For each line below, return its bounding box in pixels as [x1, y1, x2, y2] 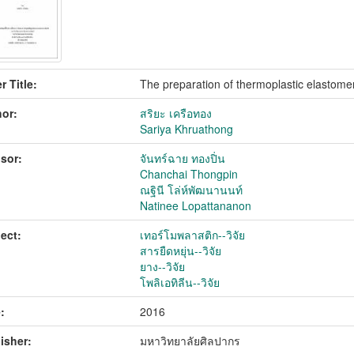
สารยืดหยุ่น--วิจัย [140, 243, 222, 258]
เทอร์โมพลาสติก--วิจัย [140, 227, 246, 243]
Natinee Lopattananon [140, 198, 252, 213]
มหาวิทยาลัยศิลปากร [140, 333, 241, 348]
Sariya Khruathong [140, 121, 234, 137]
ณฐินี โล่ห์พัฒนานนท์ [140, 182, 243, 198]
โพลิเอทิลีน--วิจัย [140, 274, 220, 290]
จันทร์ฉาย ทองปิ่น [140, 150, 226, 166]
